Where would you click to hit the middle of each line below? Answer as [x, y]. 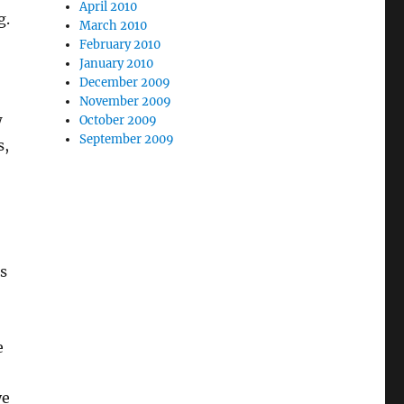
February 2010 [120, 44]
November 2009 [126, 101]
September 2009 [127, 139]
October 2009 [119, 120]
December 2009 [125, 82]
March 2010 [114, 25]
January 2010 [117, 63]
